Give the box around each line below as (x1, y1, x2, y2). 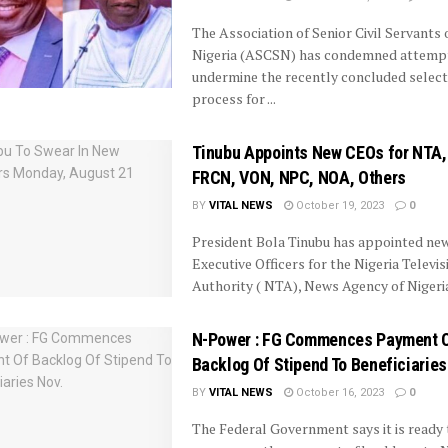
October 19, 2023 (292, 198, 384, 212)
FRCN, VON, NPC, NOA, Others (191, 166, 406, 188)
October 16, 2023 (292, 385, 384, 399)
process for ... (191, 88, 276, 108)
